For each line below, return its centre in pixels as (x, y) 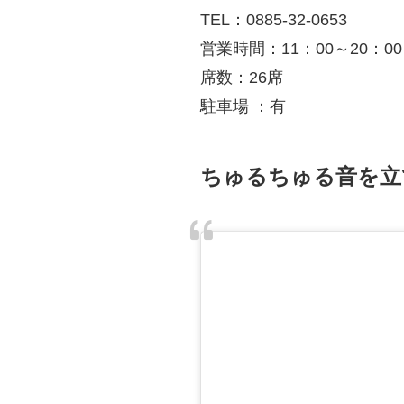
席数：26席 (242, 77)
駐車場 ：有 (243, 106)
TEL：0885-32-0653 (274, 19)
